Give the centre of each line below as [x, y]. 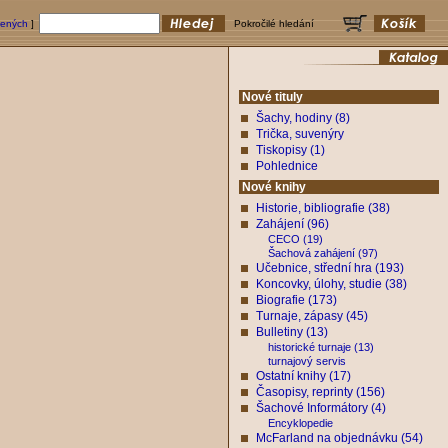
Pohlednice [285, 166]
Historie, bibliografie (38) [323, 208]
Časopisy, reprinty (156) [320, 392]
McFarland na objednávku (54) [339, 438]
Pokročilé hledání [274, 23]
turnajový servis [287, 361]
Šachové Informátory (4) [321, 408]
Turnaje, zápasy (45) [312, 316]
